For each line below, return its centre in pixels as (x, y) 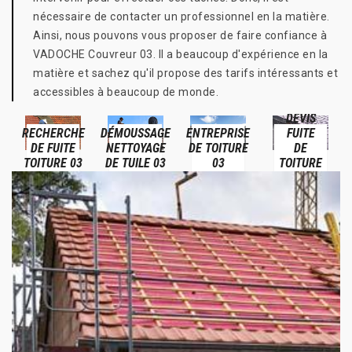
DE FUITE (53, 148)
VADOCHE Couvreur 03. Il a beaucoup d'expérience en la (181, 54)
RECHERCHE (53, 133)
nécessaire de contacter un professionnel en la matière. (181, 16)
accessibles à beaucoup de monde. (126, 92)
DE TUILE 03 (136, 163)
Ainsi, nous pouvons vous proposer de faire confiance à (180, 35)
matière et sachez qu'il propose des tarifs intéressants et (185, 73)
